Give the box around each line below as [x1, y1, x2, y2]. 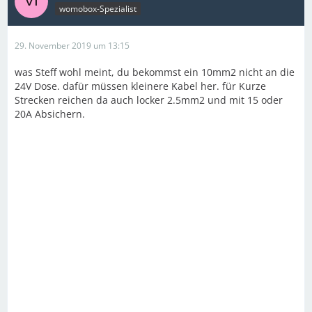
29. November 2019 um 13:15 [15, 40, 130, 52]
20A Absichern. [15, 107, 85, 120]
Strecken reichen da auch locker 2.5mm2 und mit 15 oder [15, 93, 283, 107]
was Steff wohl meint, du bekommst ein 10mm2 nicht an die [15, 65, 295, 79]
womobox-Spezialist [59, 2, 136, 15]
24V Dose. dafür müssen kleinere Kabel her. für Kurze [15, 79, 266, 93]
